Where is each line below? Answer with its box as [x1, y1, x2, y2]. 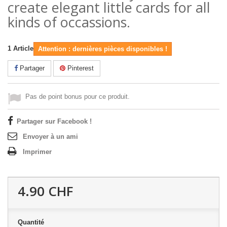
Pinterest [65, 64, 94, 72]
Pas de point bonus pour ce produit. [25, 93, 130, 100]
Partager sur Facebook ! [17, 118, 92, 125]
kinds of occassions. [8, 13, 130, 31]
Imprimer [23, 148, 52, 156]
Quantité [18, 218, 44, 226]
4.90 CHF [18, 182, 73, 200]
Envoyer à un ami [23, 133, 78, 140]
